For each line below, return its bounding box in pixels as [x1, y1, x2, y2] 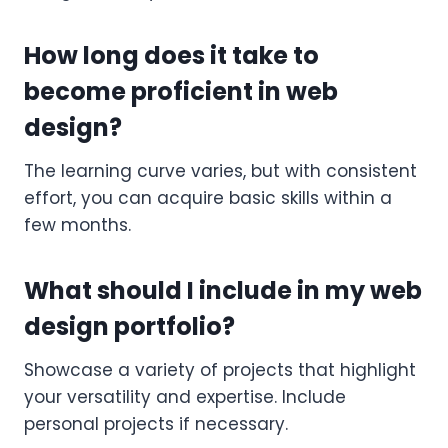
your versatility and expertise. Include [24, 384, 346, 409]
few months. [24, 212, 131, 237]
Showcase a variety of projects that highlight [24, 357, 416, 382]
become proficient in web [24, 74, 338, 108]
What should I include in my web [24, 273, 422, 307]
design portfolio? [24, 309, 235, 343]
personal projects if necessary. [24, 411, 288, 436]
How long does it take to [24, 38, 319, 72]
